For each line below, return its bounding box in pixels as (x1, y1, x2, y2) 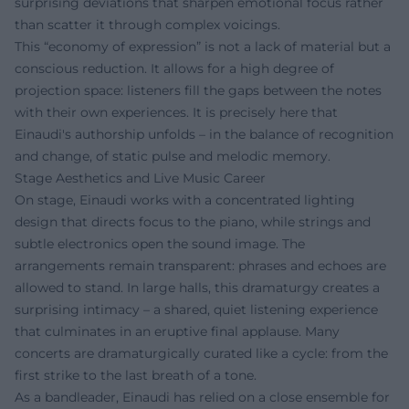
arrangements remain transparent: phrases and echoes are (15, 257, 386, 274)
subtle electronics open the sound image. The (15, 235, 305, 252)
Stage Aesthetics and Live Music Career (15, 169, 266, 186)
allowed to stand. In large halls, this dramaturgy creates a (15, 278, 380, 296)
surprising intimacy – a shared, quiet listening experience (15, 300, 378, 318)
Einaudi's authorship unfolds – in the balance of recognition (15, 125, 393, 142)
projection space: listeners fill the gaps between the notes (15, 81, 382, 99)
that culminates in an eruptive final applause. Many (15, 322, 340, 340)
